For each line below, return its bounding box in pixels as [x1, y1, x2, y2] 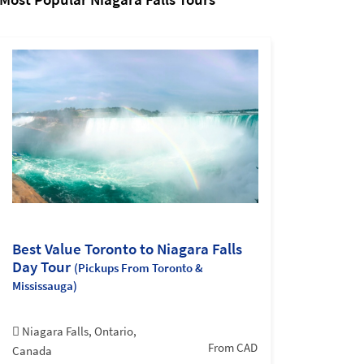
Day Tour [12, 257, 74, 277]
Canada [12, 343, 52, 359]
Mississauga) [12, 278, 77, 294]
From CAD [208, 340, 258, 356]
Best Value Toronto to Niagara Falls [12, 239, 242, 259]
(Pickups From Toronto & [74, 260, 203, 276]
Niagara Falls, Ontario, [22, 323, 136, 340]
